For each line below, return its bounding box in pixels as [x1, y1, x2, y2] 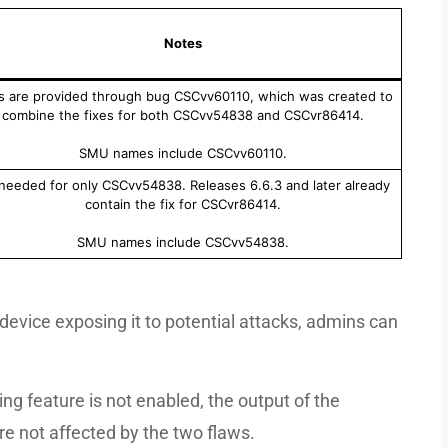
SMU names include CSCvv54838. [76, 234, 289, 250]
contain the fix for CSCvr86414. [84, 196, 281, 212]
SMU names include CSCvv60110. [78, 145, 287, 161]
